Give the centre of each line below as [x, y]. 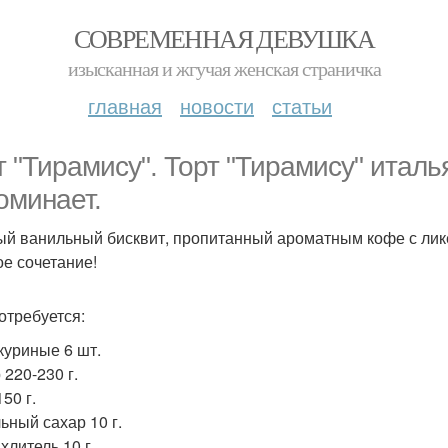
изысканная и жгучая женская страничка [224, 68]
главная [125, 105]
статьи [302, 105]
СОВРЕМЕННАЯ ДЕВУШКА [224, 38]
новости [217, 105]
